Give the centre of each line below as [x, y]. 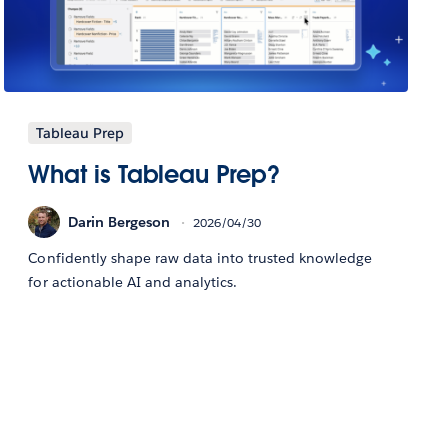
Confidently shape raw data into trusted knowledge [200, 258]
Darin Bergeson [119, 221]
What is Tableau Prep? [154, 175]
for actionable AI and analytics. [133, 282]
